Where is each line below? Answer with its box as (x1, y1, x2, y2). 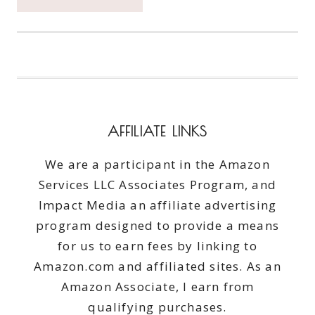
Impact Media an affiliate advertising (38, 197, 277, 214)
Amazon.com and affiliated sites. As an (34, 258, 281, 275)
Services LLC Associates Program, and (38, 176, 277, 193)
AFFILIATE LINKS (107, 123, 208, 140)
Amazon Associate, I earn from (60, 278, 255, 295)
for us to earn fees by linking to (58, 238, 257, 255)
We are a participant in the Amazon (45, 156, 270, 173)
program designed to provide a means (35, 217, 279, 234)
